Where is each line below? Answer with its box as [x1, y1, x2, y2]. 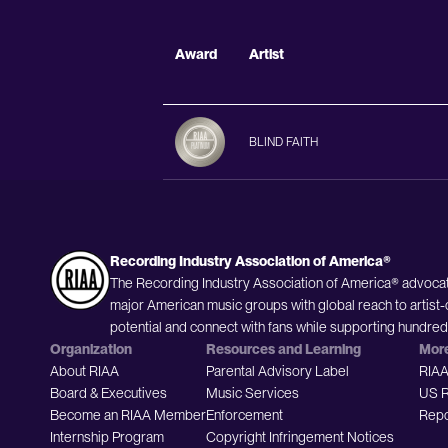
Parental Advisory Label [206, 363, 349, 379]
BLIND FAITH [249, 135, 318, 149]
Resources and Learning [206, 341, 361, 357]
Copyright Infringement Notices [206, 429, 394, 445]
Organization [50, 341, 132, 357]
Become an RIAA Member [50, 407, 206, 423]
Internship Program [50, 429, 164, 445]
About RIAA [50, 363, 119, 379]
